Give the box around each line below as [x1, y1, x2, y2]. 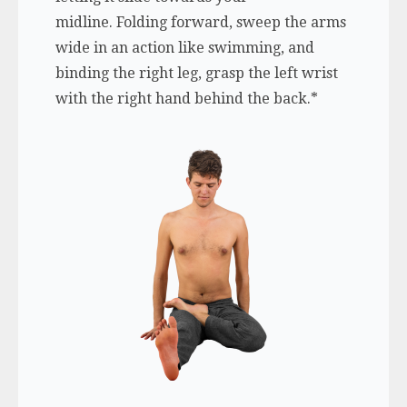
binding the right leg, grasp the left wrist [55, 65, 338, 83]
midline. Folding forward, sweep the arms [55, 14, 346, 32]
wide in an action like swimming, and [55, 39, 314, 57]
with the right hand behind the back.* [55, 90, 318, 108]
